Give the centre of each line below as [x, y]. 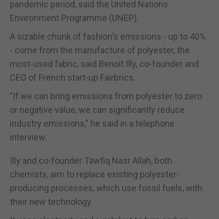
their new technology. [51, 201]
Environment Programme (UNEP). [74, 18]
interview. [28, 137]
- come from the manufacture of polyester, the [100, 50]
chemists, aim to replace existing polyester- [95, 174]
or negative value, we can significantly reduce [97, 109]
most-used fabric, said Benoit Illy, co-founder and [104, 64]
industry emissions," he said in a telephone [92, 123]
